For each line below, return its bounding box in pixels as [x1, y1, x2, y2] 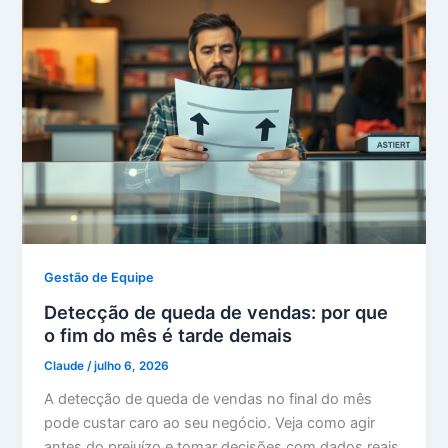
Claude [44, 359, 88, 374]
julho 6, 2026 [94, 359, 170, 374]
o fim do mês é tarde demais [44, 324, 293, 347]
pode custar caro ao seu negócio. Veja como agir [44, 413, 376, 432]
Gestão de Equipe [44, 270, 155, 286]
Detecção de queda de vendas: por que [44, 301, 389, 324]
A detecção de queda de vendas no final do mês [44, 389, 373, 408]
